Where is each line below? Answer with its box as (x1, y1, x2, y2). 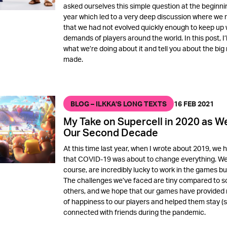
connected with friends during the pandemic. (63, 207, 206, 216)
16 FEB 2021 (173, 99, 214, 108)
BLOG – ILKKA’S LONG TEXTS (70, 99, 167, 108)
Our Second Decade (63, 125, 158, 139)
